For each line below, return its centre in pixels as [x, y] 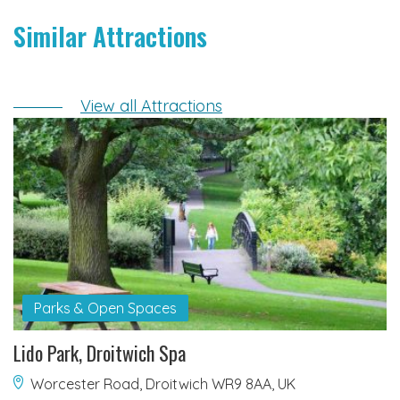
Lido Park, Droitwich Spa [100, 352]
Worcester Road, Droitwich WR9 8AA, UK [163, 383]
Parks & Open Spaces [105, 308]
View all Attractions [151, 106]
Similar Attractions [110, 37]
